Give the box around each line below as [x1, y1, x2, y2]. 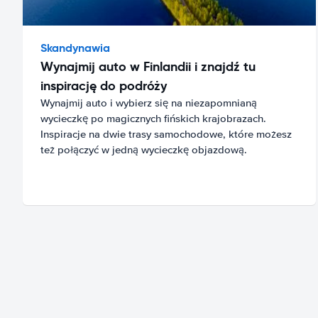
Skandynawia [40, 40, 110, 55]
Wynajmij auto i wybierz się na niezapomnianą [40, 96, 257, 109]
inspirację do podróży [40, 77, 167, 94]
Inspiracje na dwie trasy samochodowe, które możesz [40, 127, 292, 141]
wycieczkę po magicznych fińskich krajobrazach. [40, 111, 266, 125]
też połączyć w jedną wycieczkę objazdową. [40, 143, 247, 156]
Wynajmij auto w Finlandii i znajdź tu [40, 57, 256, 75]
